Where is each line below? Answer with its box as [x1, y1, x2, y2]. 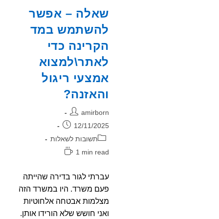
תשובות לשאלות [50, 135, 98, 143]
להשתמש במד [30, 23, 109, 37]
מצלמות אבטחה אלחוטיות [23, 197, 109, 206]
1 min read [75, 148, 109, 156]
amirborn [81, 109, 109, 117]
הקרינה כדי [47, 39, 109, 53]
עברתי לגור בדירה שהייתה [22, 173, 109, 181]
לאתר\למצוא [39, 55, 109, 69]
